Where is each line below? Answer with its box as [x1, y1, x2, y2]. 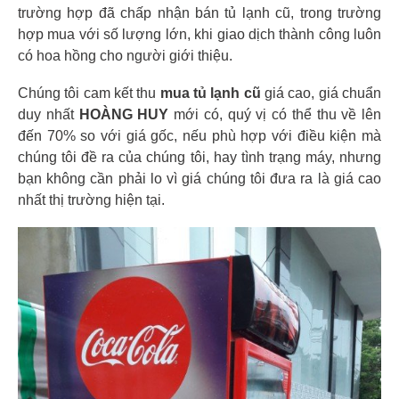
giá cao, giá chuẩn [260, 85, 382, 101]
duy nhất [18, 106, 79, 122]
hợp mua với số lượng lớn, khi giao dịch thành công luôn [18, 26, 381, 42]
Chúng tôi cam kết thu [18, 85, 160, 101]
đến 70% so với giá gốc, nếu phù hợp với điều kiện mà [18, 127, 381, 143]
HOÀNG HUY [78, 106, 169, 122]
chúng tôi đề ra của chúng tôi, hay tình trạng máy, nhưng [18, 149, 381, 165]
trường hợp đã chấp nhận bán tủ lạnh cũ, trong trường [18, 4, 381, 20]
